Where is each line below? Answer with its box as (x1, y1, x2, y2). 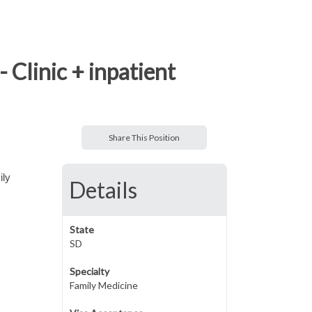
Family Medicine (69, 279, 138, 291)
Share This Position (109, 132, 180, 143)
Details (68, 176, 137, 203)
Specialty (69, 265, 109, 277)
